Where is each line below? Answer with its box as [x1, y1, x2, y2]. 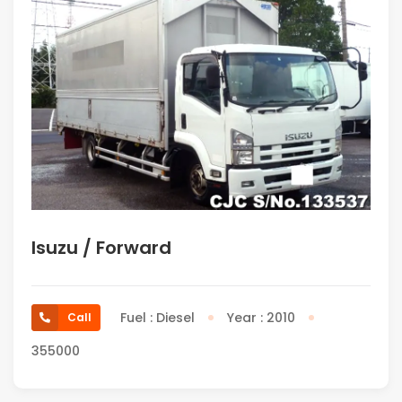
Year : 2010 [227, 309, 295, 328]
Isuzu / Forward [31, 235, 171, 261]
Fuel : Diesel [120, 309, 195, 328]
